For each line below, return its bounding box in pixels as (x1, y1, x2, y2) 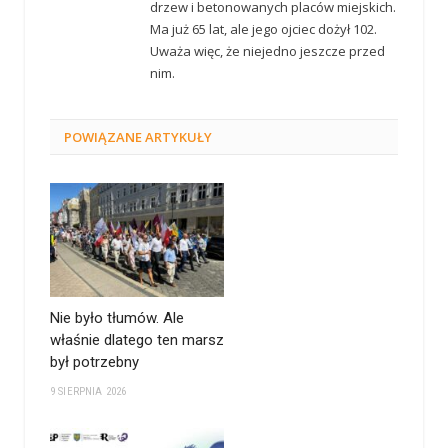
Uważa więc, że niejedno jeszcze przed (150, 41, 385, 60)
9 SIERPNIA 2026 (50, 384, 127, 398)
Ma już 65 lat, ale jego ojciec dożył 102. (150, 19, 377, 38)
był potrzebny (50, 352, 139, 371)
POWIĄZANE (64, 127, 142, 146)
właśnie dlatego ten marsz (50, 330, 224, 349)
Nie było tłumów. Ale (50, 308, 184, 327)
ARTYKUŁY (142, 127, 212, 146)
